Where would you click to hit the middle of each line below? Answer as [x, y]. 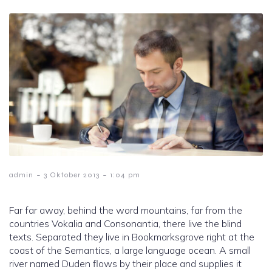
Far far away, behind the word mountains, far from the [126, 210]
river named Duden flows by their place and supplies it [125, 264]
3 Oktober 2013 [72, 175]
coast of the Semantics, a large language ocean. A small [130, 250]
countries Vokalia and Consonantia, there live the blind [125, 224]
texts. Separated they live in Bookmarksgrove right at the [132, 237]
